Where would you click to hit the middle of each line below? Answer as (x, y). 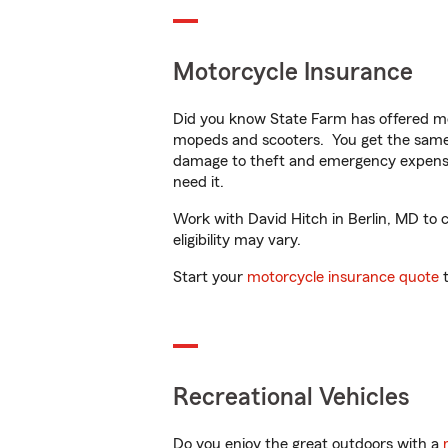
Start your (210, 277)
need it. (200, 182)
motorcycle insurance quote (343, 277)
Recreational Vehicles (291, 397)
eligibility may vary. (237, 240)
